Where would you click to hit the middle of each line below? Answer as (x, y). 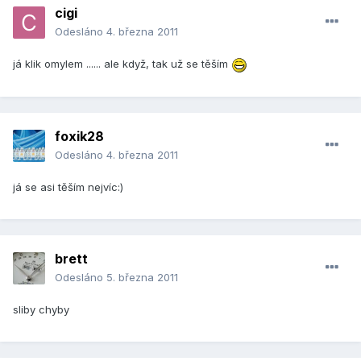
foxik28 (79, 137)
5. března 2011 (142, 278)
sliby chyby (41, 310)
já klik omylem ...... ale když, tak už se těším (122, 64)
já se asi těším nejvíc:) (68, 187)
